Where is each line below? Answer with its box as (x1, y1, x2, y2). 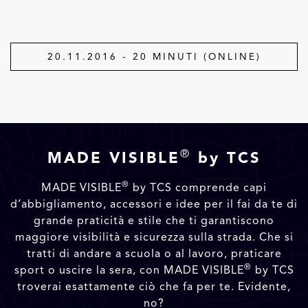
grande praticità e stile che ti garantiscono (34, 214, 274, 228)
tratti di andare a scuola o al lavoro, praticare (26, 247, 282, 261)
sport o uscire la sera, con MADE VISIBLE (14, 263, 244, 277)
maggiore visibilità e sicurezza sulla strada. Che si (14, 230, 294, 244)
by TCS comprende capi (129, 181, 267, 195)
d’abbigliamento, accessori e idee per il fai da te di (10, 197, 298, 211)
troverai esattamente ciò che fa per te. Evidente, (17, 280, 291, 294)
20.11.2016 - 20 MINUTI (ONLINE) (47, 51, 261, 63)
